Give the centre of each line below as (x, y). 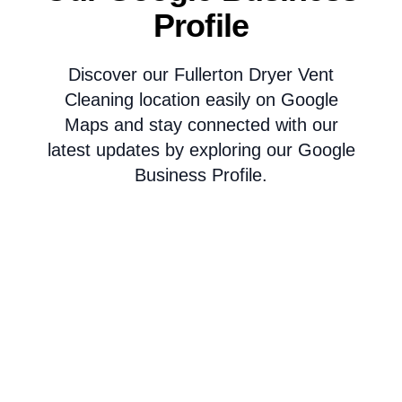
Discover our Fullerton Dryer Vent (201, 74)
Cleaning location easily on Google (201, 99)
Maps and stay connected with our (201, 124)
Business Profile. (201, 175)
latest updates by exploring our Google (201, 149)
